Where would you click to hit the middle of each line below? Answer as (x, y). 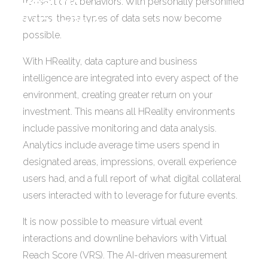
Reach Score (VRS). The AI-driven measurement (125, 255)
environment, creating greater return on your (118, 95)
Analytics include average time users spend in (121, 145)
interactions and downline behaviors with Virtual (125, 238)
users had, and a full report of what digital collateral (132, 178)
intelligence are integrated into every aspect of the (131, 78)
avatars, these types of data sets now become (122, 18)
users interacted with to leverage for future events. (130, 195)
